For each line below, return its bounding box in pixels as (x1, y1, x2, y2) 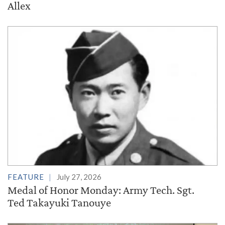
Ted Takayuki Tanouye (8, 196, 111, 209)
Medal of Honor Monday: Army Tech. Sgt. (8, 183, 194, 197)
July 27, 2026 (57, 172, 101, 182)
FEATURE (8, 172, 44, 182)
